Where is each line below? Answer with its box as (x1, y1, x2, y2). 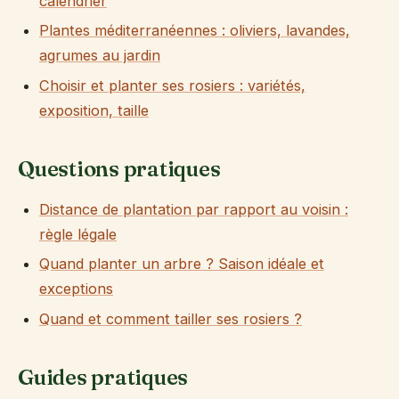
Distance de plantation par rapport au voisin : (39, 199, 348, 218)
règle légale (39, 224, 117, 243)
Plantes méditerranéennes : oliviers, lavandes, (39, 21, 350, 40)
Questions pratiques (18, 156, 221, 183)
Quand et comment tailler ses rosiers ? (39, 309, 302, 328)
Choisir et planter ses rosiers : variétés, (39, 76, 305, 94)
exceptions (39, 280, 113, 298)
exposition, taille (39, 101, 149, 119)
